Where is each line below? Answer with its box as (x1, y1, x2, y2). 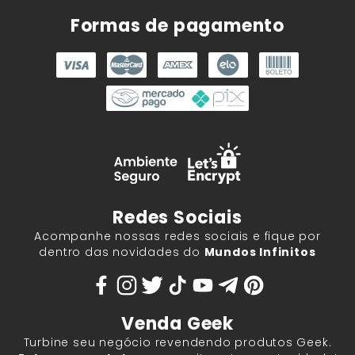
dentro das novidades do (39, 244, 204, 261)
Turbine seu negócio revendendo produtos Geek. (23, 334, 332, 351)
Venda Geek (121, 311, 234, 337)
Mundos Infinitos (204, 244, 316, 261)
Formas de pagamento (70, 13, 285, 39)
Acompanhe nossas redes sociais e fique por (34, 228, 321, 245)
